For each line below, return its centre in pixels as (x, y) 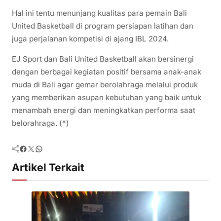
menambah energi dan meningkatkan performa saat (104, 110)
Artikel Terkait (48, 167)
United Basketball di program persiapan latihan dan (103, 26)
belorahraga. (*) (40, 123)
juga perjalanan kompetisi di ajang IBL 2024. (90, 38)
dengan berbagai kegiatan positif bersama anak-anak (107, 72)
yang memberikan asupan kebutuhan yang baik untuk (107, 97)
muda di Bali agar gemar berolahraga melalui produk (105, 84)
